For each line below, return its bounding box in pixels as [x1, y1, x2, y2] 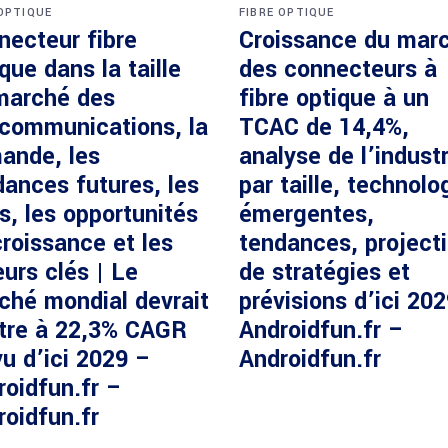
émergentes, [239, 198, 374, 231]
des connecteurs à [239, 53, 437, 86]
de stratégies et [239, 256, 410, 289]
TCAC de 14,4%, [239, 111, 409, 144]
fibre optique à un [239, 82, 429, 115]
